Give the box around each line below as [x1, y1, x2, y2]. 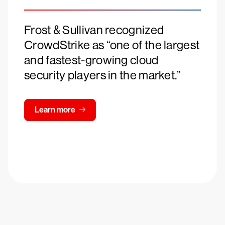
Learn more [35, 105, 75, 115]
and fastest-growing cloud [24, 53, 159, 67]
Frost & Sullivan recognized [24, 23, 164, 37]
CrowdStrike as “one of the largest [24, 38, 200, 52]
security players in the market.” [24, 68, 181, 82]
